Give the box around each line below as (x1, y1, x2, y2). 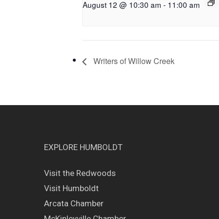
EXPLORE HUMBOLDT (44, 142, 123, 152)
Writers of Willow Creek (91, 55, 175, 66)
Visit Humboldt (44, 183, 99, 193)
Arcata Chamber (44, 198, 104, 208)
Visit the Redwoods (44, 168, 116, 178)
